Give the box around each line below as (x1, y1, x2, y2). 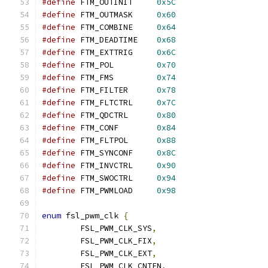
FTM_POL (114, 60, 157, 70)
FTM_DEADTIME (138, 35, 157, 45)
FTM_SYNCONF (133, 148, 157, 158)
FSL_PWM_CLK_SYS (80, 223, 152, 233)
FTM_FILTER (128, 85, 157, 95)
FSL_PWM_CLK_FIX (80, 236, 152, 246)
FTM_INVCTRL (133, 160, 157, 170)
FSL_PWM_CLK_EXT (80, 248, 152, 258)
